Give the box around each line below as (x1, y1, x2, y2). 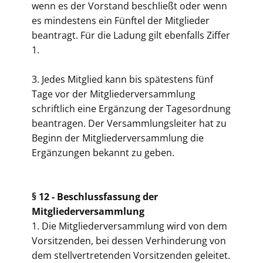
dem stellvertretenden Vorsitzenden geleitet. (32, 249, 230, 262)
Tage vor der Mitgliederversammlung (32, 87, 195, 100)
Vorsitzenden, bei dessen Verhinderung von (32, 234, 226, 247)
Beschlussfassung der (57, 190, 158, 203)
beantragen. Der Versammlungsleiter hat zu (32, 117, 227, 130)
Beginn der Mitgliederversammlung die (32, 131, 204, 144)
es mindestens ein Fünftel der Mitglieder (32, 14, 210, 27)
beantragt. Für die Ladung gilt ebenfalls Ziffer (32, 29, 230, 42)
